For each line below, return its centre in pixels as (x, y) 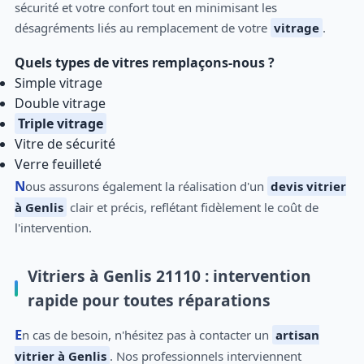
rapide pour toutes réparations (149, 300)
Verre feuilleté (58, 164)
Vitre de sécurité (65, 143)
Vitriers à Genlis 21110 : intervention (169, 275)
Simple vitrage (58, 82)
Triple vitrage (60, 123)
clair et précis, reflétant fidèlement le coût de (192, 207)
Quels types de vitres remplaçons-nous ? (144, 62)
